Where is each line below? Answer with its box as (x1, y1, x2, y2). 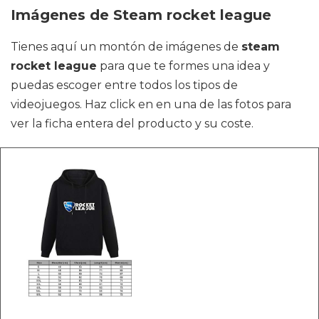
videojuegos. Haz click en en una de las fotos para (11, 97, 291, 111)
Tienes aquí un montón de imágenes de (11, 39, 241, 53)
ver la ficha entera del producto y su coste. (11, 116, 253, 130)
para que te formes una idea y (97, 58, 270, 73)
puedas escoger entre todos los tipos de (11, 78, 238, 92)
